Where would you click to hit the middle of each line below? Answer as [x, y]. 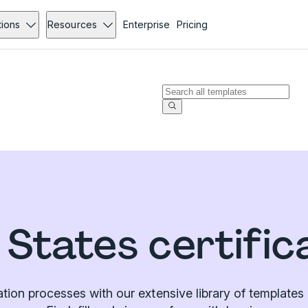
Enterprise [146, 24]
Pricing [192, 24]
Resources [72, 24]
